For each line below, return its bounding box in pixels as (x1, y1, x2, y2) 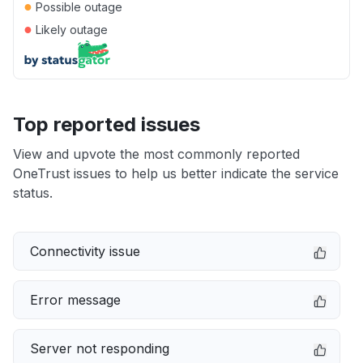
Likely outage (32, 23, 108, 36)
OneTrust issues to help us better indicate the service (13, 165, 339, 181)
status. (13, 185, 53, 201)
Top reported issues (13, 113, 200, 136)
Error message (30, 292, 121, 308)
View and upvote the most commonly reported (13, 146, 300, 162)
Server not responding (30, 340, 169, 357)
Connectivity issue (30, 243, 140, 259)
